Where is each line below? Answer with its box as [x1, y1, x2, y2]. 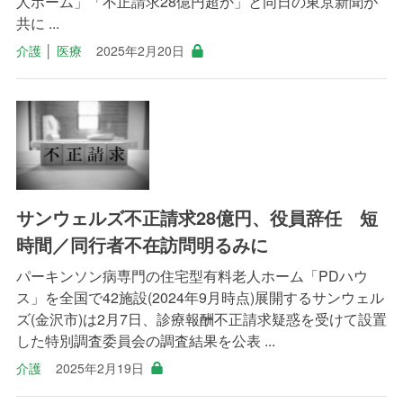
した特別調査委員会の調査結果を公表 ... [15, 329, 275, 351]
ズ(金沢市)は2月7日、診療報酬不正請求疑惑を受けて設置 [15, 308, 387, 329]
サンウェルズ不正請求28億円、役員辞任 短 [15, 203, 378, 230]
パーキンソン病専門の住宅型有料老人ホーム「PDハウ [15, 264, 368, 286]
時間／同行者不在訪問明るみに [15, 230, 268, 257]
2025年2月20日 [95, 40, 184, 59]
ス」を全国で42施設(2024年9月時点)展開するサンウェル [15, 286, 384, 308]
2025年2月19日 [55, 358, 144, 377]
